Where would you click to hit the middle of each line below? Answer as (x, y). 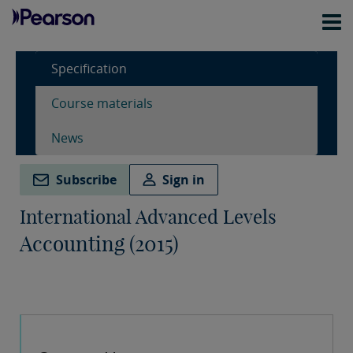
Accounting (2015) (99, 244)
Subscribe (86, 180)
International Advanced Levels (148, 217)
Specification (89, 69)
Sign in (184, 180)
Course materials (102, 103)
